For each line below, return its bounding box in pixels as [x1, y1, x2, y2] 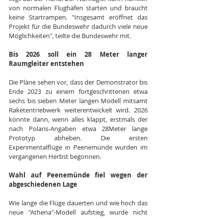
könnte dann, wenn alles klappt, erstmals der [9, 115, 148, 124]
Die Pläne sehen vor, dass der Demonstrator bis [9, 78, 148, 87]
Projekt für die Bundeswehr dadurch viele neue [9, 22, 148, 31]
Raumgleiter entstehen [9, 59, 84, 68]
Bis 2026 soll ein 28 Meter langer [9, 50, 148, 59]
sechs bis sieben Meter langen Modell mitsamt [9, 96, 148, 106]
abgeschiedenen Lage [9, 180, 77, 189]
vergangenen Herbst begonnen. [9, 152, 101, 161]
